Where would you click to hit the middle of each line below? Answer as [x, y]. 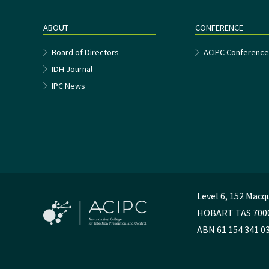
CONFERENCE [219, 28]
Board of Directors [85, 53]
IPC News [68, 86]
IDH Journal [72, 69]
